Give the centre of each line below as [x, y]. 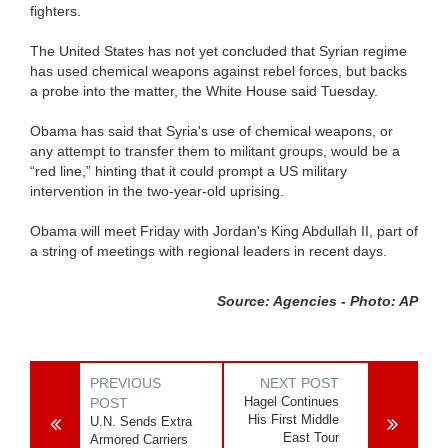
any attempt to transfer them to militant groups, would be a [215, 151]
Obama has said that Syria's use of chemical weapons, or [211, 131]
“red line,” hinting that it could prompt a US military [188, 171]
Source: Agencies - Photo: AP [317, 301]
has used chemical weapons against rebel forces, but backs [218, 71]
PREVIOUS [125, 383]
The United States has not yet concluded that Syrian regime [218, 51]
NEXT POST [300, 383]
